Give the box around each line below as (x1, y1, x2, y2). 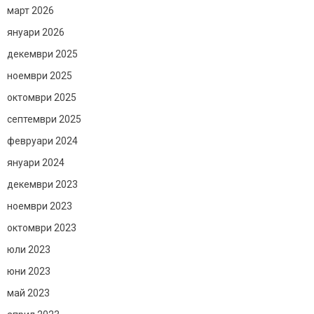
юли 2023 (7, 243, 50, 255)
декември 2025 (7, 48, 78, 60)
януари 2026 (7, 26, 64, 38)
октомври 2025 (7, 91, 76, 103)
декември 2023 (7, 178, 78, 190)
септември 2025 (7, 113, 81, 125)
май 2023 (7, 287, 50, 299)
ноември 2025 (7, 69, 72, 81)
